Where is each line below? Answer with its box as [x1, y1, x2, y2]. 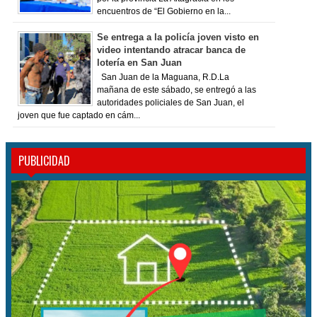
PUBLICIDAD [18, 152, 70, 170]
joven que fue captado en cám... [17, 111, 140, 120]
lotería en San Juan [97, 57, 182, 68]
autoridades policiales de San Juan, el [97, 98, 244, 108]
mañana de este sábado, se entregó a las [97, 86, 256, 95]
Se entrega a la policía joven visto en [97, 31, 259, 42]
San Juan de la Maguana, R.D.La [97, 73, 229, 82]
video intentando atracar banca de [97, 44, 246, 55]
